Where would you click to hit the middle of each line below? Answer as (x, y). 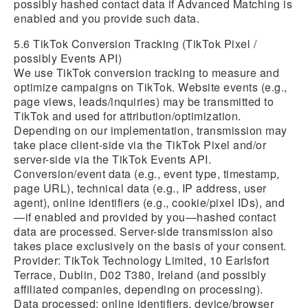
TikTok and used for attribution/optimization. (128, 116)
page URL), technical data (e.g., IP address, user (140, 188)
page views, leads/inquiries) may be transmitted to (144, 101)
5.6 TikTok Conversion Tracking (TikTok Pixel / (135, 44)
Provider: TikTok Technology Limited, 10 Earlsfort (142, 260)
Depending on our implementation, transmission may (151, 130)
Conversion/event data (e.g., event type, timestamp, (147, 174)
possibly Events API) (68, 58)
